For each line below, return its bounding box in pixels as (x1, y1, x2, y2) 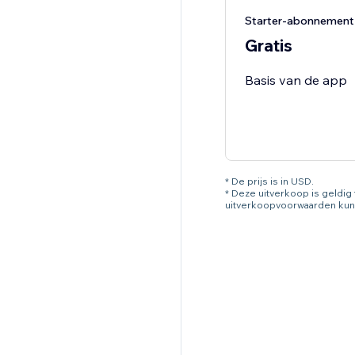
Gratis (244, 35, 292, 56)
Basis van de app (244, 72, 347, 89)
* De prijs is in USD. (224, 175, 314, 188)
